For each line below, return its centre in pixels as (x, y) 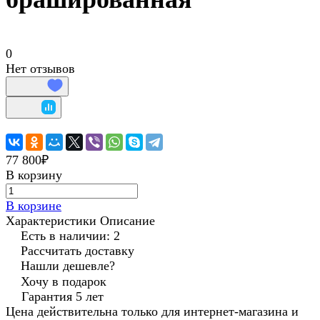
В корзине (34, 206)
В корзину (34, 175)
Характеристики (51, 221)
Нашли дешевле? (68, 266)
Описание (127, 221)
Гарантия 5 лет (62, 297)
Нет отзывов (40, 69)
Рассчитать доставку (77, 251)
